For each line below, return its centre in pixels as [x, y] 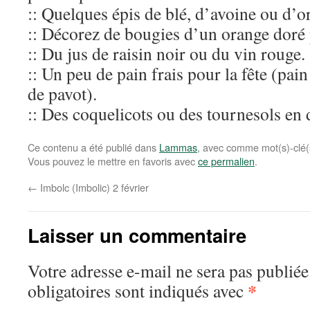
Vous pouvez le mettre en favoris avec [113, 161]
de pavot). [62, 93]
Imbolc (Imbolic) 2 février [93, 187]
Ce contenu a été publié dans [93, 147]
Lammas [178, 147]
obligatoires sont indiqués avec [138, 291]
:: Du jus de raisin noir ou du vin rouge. [166, 53]
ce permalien [226, 161]
